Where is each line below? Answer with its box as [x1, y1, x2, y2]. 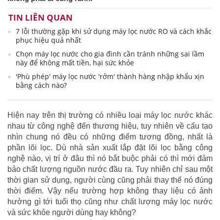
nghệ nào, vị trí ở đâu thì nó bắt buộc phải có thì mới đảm [7, 154, 213, 163]
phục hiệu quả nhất [16, 35, 81, 45]
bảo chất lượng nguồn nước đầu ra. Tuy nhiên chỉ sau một [7, 165, 213, 174]
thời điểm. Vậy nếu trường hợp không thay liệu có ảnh [7, 187, 213, 195]
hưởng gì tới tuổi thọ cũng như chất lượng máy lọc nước [7, 197, 213, 206]
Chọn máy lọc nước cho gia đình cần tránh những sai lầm [16, 49, 204, 59]
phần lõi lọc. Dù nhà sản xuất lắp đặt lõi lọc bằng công [7, 143, 213, 152]
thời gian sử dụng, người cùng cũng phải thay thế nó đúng [7, 176, 213, 185]
